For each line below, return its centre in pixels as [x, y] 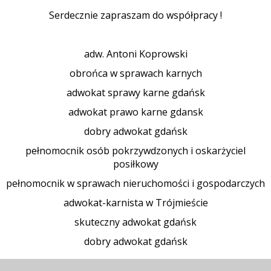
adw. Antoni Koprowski [135, 54]
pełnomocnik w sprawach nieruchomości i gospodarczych [135, 183]
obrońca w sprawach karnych [135, 73]
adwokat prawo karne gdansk [135, 112]
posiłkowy [135, 164]
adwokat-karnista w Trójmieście [135, 203]
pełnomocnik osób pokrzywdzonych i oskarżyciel [135, 151]
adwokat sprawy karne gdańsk [135, 93]
